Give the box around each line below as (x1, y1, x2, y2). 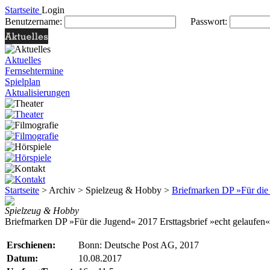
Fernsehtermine (5, 66, 63, 76)
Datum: (7, 253, 38, 263)
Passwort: (176, 16, 230, 27)
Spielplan (5, 77, 40, 87)
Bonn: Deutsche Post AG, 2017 (78, 240, 199, 250)
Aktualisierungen (5, 87, 70, 98)
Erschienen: (7, 240, 55, 250)
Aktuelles (5, 55, 41, 65)
